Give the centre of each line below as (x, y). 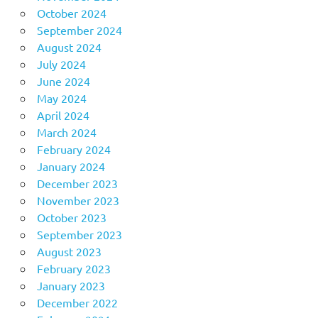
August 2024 (69, 46)
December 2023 (77, 183)
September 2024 (79, 29)
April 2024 (63, 115)
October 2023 (71, 217)
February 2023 (73, 268)
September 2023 (79, 234)
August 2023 (69, 251)
